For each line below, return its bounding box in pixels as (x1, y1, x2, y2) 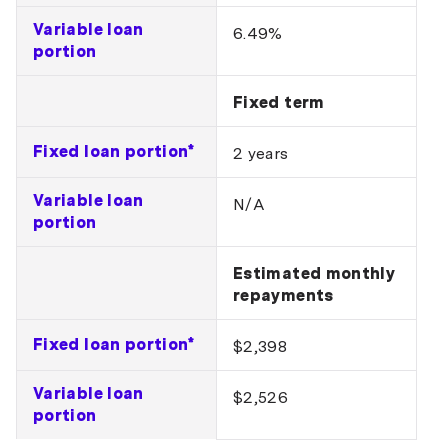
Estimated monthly (233, 264, 396, 283)
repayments (233, 286, 334, 305)
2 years (233, 144, 289, 163)
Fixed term (233, 93, 325, 112)
